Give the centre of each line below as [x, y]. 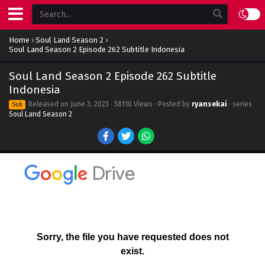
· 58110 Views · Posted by [150, 104]
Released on [49, 104]
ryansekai [209, 104]
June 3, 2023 [90, 104]
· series [240, 104]
